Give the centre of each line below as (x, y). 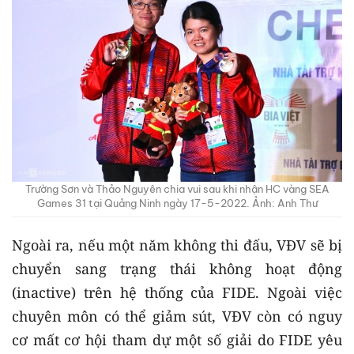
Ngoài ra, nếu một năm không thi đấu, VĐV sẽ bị (177, 245)
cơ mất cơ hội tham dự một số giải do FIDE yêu (177, 339)
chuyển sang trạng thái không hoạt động (177, 268)
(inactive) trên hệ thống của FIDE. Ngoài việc (177, 292)
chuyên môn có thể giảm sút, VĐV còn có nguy (177, 316)
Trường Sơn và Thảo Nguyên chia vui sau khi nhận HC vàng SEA (177, 188)
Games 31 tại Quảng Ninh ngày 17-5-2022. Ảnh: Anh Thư (177, 203)
